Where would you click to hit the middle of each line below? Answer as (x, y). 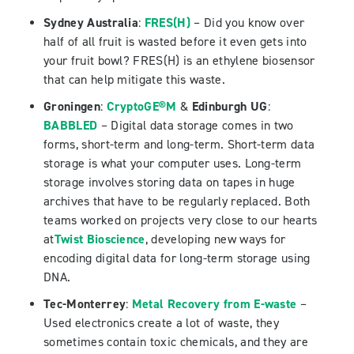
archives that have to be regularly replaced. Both (177, 201)
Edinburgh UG (228, 106)
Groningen (72, 106)
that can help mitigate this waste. (134, 79)
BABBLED (71, 125)
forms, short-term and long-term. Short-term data (179, 144)
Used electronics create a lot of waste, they (162, 323)
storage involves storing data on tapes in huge (169, 182)
